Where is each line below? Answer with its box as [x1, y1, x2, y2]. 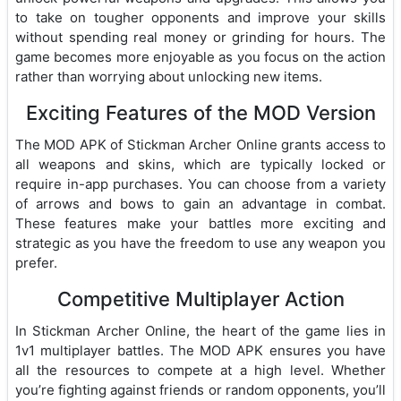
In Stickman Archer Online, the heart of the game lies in [15, 321, 386, 339]
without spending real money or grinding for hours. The [15, 28, 386, 46]
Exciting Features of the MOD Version [25, 100, 376, 124]
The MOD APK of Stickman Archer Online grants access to [15, 135, 386, 153]
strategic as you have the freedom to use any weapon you [15, 234, 386, 252]
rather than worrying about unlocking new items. [15, 67, 322, 85]
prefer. [15, 253, 57, 271]
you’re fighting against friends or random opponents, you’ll [15, 380, 386, 398]
